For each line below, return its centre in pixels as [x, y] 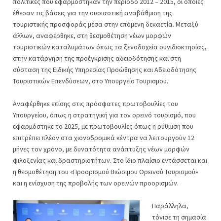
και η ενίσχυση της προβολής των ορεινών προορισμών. [96, 183]
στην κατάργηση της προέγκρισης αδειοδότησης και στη [97, 58]
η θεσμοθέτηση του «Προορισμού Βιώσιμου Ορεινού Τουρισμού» [106, 172]
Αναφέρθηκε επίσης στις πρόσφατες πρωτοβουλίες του [95, 104]
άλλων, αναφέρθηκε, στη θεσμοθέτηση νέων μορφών [92, 36]
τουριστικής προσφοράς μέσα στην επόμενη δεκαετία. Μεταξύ [106, 24]
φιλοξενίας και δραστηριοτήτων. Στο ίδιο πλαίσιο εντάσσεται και [110, 160]
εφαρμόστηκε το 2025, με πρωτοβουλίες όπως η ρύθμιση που [103, 126]
